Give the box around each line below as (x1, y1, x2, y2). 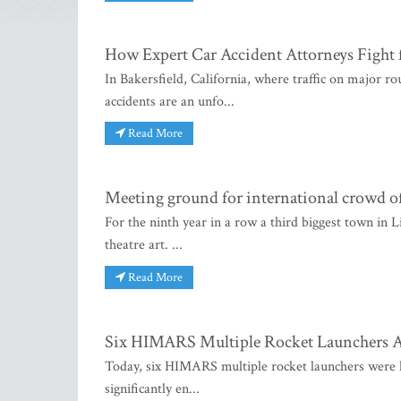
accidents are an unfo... (105, 91, 235, 111)
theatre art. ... (105, 235, 183, 255)
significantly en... (105, 379, 200, 398)
